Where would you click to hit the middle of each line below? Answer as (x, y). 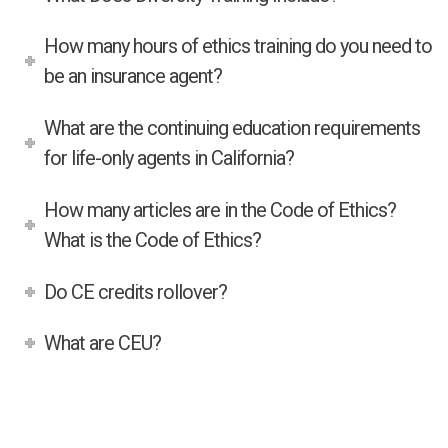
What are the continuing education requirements (232, 128)
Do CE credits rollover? (136, 291)
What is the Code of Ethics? (153, 239)
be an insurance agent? (133, 76)
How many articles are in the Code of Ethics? (220, 209)
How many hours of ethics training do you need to (238, 46)
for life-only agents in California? (169, 158)
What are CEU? (103, 343)
